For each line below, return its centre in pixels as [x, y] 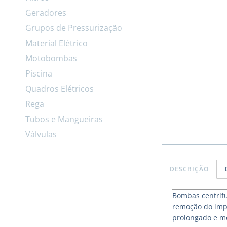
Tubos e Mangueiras [64, 119]
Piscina [39, 73]
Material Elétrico [56, 43]
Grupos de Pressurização [74, 28]
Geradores [46, 12]
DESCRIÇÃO [189, 169]
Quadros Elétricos [60, 88]
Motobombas [51, 58]
